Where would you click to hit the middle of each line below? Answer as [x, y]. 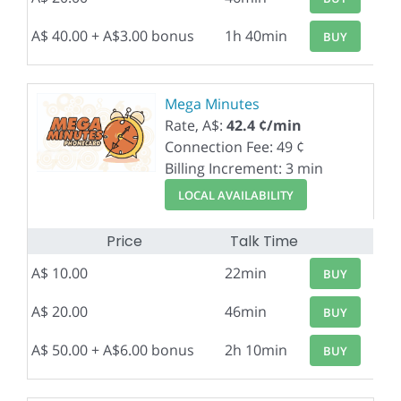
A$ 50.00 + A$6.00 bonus [113, 350]
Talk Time [264, 241]
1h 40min [256, 36]
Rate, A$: [196, 125]
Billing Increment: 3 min [244, 168]
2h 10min [256, 350]
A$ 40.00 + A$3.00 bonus [113, 36]
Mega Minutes [212, 104]
